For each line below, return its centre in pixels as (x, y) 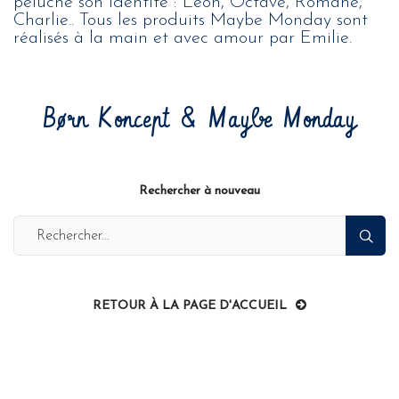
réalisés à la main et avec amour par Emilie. (183, 39)
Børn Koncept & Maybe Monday (199, 120)
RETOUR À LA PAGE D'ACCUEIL (190, 306)
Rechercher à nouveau (199, 191)
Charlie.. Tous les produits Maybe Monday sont (191, 21)
